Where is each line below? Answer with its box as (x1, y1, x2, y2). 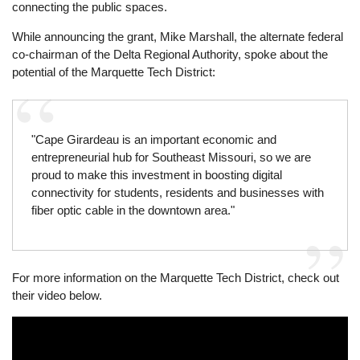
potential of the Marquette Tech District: (12, 65, 219, 80)
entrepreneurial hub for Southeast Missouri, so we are (31, 149, 311, 164)
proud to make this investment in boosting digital (31, 167, 282, 182)
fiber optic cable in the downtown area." (31, 202, 235, 217)
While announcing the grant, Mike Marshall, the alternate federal (12, 30, 344, 44)
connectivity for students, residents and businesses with (31, 185, 324, 199)
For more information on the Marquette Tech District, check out (12, 270, 340, 284)
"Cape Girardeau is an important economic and (31, 132, 276, 146)
